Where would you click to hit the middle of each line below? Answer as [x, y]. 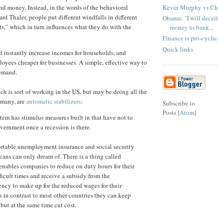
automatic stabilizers [54, 101]
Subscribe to [179, 103]
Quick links [178, 49]
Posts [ [171, 112]
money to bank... [192, 27]
